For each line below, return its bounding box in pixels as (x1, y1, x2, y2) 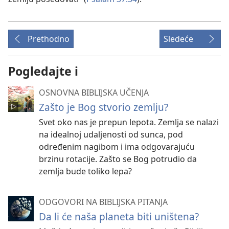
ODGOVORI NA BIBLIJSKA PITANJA (39, 196, 168, 208)
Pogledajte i (8, 62, 78, 79)
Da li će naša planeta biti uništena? (39, 209, 199, 223)
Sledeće (164, 33, 193, 44)
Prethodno (28, 33, 70, 44)
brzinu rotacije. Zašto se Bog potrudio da (39, 153, 197, 165)
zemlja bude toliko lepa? (39, 165, 132, 177)
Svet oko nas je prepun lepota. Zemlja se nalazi (39, 116, 219, 128)
